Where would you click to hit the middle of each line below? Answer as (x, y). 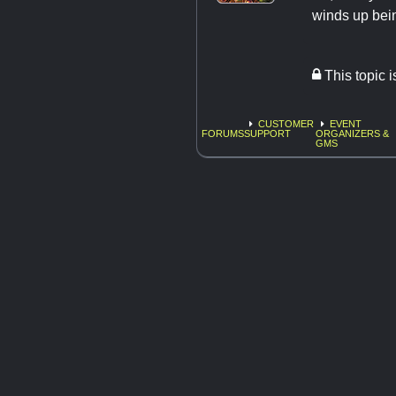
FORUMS (223, 134)
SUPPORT (267, 134)
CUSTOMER (286, 124)
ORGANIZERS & (352, 134)
